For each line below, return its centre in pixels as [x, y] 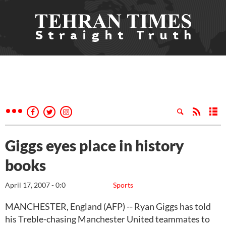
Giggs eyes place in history [95, 145]
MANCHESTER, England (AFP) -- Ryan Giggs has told [108, 206]
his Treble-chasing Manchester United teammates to [107, 219]
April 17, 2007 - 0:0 [35, 185]
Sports [123, 185]
